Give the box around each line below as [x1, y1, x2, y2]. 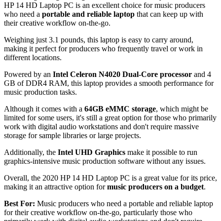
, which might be [156, 104, 208, 113]
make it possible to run [125, 147, 197, 156]
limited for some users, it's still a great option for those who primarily [4, 113, 217, 122]
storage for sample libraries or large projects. [4, 131, 141, 140]
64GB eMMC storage [84, 104, 156, 113]
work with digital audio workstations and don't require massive [4, 122, 199, 131]
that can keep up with [135, 9, 203, 18]
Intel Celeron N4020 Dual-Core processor [53, 70, 192, 78]
